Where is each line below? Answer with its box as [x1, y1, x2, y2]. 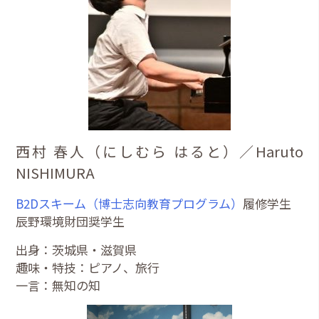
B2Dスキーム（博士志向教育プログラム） [16, 194, 244, 212]
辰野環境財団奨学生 [16, 211, 125, 230]
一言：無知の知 [16, 276, 101, 294]
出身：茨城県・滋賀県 [16, 240, 137, 258]
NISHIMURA [16, 162, 95, 183]
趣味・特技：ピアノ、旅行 [16, 258, 160, 276]
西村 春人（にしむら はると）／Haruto [16, 140, 303, 162]
